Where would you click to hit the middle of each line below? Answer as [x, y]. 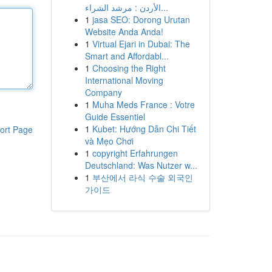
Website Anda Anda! [124, 32]
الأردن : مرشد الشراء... [164, 7]
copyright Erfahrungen [135, 153]
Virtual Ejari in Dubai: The [141, 44]
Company [103, 92]
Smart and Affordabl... [127, 56]
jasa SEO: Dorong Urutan [141, 19]
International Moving [124, 80]
